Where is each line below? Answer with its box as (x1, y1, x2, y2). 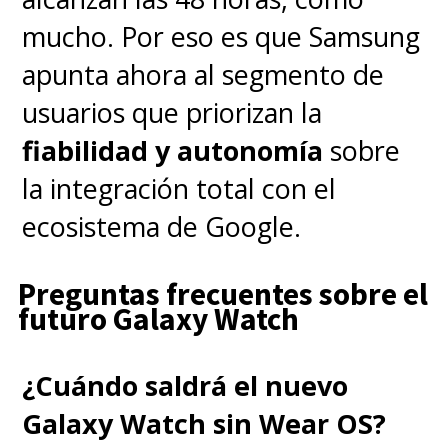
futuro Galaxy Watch (17, 298, 299, 339)
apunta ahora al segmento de (22, 55, 385, 93)
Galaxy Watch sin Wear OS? (22, 405, 387, 443)
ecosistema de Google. (22, 207, 302, 245)
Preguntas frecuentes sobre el (17, 273, 428, 314)
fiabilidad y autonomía (22, 131, 324, 169)
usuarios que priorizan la (22, 93, 323, 131)
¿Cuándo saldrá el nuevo (22, 367, 349, 405)
